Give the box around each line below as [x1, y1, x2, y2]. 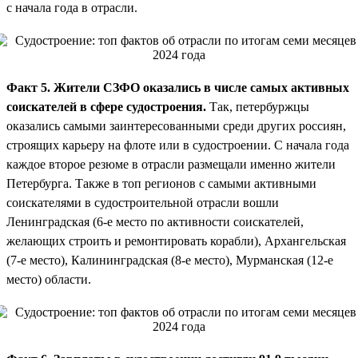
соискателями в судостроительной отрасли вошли [6, 195, 279, 209]
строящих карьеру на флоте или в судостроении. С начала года [6, 137, 349, 152]
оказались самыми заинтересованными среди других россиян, [6, 118, 346, 133]
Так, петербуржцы [206, 99, 309, 113]
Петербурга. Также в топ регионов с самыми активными [6, 176, 316, 190]
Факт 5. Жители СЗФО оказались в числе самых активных [6, 80, 349, 94]
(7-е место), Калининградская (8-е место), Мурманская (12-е [6, 253, 333, 267]
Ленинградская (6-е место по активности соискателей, [6, 214, 304, 229]
